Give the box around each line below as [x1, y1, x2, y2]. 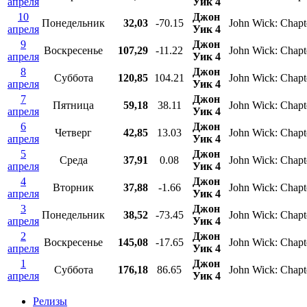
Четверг [55, 127, 92, 139]
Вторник [53, 182, 94, 194]
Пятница [53, 99, 94, 112]
